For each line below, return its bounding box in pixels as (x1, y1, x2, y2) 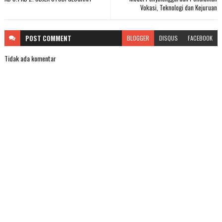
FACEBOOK (188, 34, 213, 43)
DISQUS (159, 34, 178, 43)
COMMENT (42, 33, 71, 44)
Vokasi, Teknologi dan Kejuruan (140, 2, 218, 13)
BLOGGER (127, 34, 150, 43)
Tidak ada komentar (4, 53, 56, 64)
